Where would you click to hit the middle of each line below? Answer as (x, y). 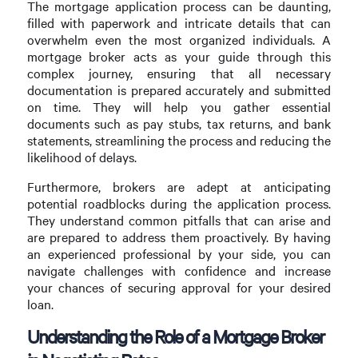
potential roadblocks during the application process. (179, 203)
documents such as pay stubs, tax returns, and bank (179, 124)
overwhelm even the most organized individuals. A (179, 40)
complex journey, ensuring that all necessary (179, 74)
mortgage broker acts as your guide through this (179, 57)
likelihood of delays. (82, 157)
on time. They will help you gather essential (179, 107)
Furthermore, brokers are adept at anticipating (179, 186)
